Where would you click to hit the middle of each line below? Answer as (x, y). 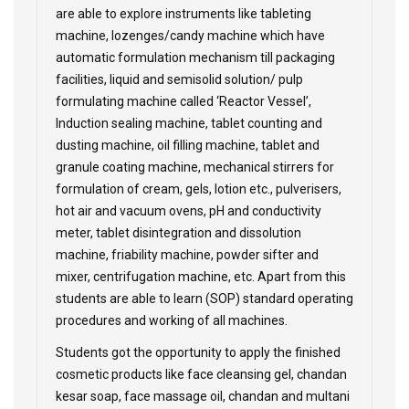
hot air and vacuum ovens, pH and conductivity (189, 211)
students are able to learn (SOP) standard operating (204, 299)
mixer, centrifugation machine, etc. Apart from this (201, 277)
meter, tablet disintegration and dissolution (178, 233)
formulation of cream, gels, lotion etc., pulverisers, (199, 189)
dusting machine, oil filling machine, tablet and (188, 145)
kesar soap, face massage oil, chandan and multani (203, 396)
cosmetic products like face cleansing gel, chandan (201, 374)
